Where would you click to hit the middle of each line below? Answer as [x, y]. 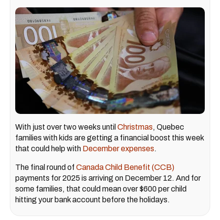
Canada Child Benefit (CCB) [125, 167]
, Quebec [168, 127]
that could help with [49, 149]
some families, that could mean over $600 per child [101, 189]
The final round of [46, 167]
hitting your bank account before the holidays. [93, 200]
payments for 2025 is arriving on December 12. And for [108, 178]
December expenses [118, 149]
